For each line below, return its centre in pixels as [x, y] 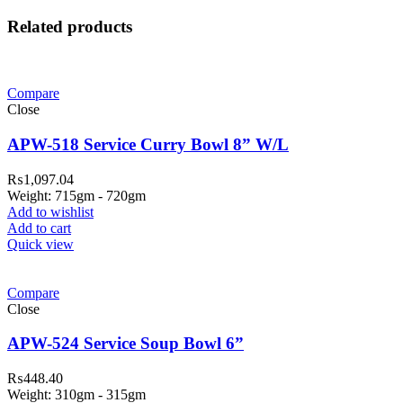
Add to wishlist [50, 211]
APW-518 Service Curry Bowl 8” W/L [148, 145]
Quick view [40, 244]
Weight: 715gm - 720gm [76, 195]
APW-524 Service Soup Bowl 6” [125, 344]
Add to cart [39, 228]
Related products [70, 26]
